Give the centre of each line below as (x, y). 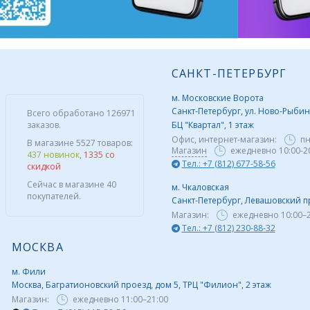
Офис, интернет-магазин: (225, 139)
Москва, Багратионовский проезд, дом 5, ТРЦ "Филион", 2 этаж (141, 284)
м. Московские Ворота (217, 98)
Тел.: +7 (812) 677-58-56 (228, 163)
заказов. (44, 125)
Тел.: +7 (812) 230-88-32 (228, 228)
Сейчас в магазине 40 (71, 184)
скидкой (44, 166)
